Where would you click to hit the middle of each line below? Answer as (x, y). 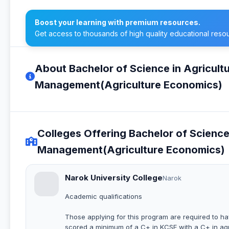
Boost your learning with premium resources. (118, 22)
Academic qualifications (104, 196)
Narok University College (114, 177)
